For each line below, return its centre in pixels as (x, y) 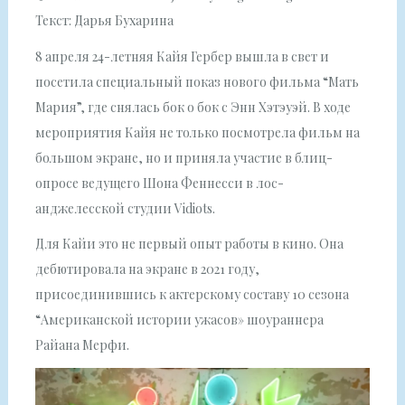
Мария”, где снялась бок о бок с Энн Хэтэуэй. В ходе (193, 107)
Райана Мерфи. (82, 344)
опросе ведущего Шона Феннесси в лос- (159, 183)
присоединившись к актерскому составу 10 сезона (192, 294)
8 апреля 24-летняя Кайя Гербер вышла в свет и (182, 56)
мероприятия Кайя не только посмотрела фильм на (197, 132)
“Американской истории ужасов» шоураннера (179, 319)
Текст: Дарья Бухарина (104, 21)
